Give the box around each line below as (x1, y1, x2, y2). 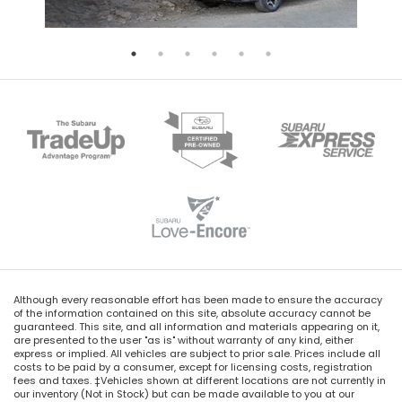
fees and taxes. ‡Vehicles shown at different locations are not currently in (13, 373, 386, 389)
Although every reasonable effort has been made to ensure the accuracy (13, 293, 382, 308)
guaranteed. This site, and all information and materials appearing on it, (13, 319, 380, 335)
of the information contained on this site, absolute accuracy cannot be (13, 306, 371, 321)
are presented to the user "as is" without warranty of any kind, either (13, 333, 354, 348)
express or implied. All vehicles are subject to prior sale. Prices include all (13, 346, 380, 362)
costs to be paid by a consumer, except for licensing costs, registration (13, 360, 372, 375)
